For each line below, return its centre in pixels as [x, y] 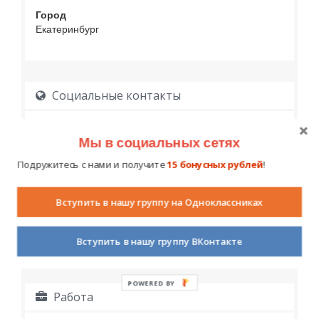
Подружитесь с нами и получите [92, 164]
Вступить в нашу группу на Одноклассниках [159, 202]
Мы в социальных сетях [159, 142]
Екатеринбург [67, 28]
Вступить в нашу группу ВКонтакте [159, 242]
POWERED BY [152, 283]
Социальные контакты [115, 95]
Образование [93, 211]
